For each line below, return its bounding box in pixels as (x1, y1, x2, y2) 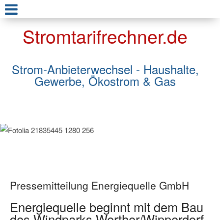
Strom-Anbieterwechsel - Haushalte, (11, 60, 199, 78)
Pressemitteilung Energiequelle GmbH (10, 177, 189, 192)
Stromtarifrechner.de (23, 23, 188, 49)
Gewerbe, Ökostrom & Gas (34, 72, 176, 90)
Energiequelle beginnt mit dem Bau (10, 197, 203, 216)
